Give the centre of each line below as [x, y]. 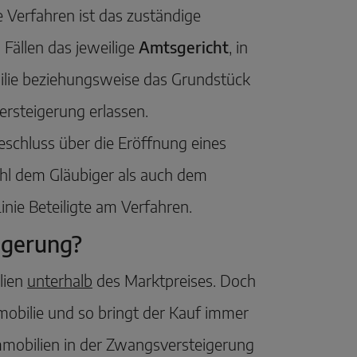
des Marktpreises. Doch [174, 280]
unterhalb [60, 280]
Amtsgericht [184, 47]
